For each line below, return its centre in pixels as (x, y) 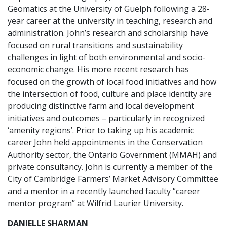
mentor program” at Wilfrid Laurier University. (96, 203)
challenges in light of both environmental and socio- (107, 57)
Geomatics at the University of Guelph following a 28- (109, 9)
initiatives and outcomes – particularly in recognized (106, 118)
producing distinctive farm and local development (101, 106)
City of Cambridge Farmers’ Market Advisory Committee (113, 179)
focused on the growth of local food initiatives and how (112, 82)
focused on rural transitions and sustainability (95, 45)
